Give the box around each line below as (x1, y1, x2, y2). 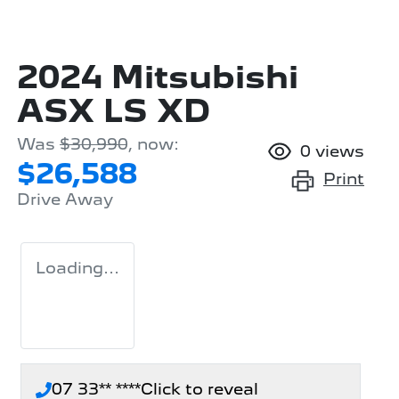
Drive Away (17, 189, 113, 208)
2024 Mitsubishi (17, 57, 298, 96)
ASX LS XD (17, 91, 210, 130)
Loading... (36, 257, 119, 277)
